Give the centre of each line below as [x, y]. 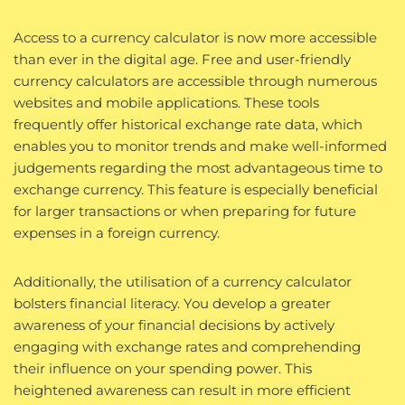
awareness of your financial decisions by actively [174, 325]
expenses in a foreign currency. [117, 232]
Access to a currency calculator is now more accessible [195, 37]
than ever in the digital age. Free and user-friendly [182, 59]
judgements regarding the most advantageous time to [198, 167]
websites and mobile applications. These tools [166, 102]
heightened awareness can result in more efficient [182, 390]
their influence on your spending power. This [163, 368]
